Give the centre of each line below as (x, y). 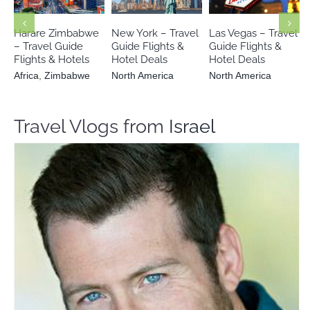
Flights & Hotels (52, 59)
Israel (192, 126)
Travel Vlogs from (91, 126)
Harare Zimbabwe (56, 33)
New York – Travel (155, 33)
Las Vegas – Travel (253, 33)
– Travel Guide (48, 46)
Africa (26, 75)
